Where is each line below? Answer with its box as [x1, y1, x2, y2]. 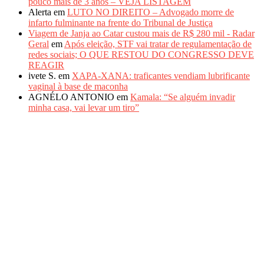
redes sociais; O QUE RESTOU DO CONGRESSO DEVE [28, 49, 254, 60]
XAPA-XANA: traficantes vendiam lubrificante [72, 71, 250, 81]
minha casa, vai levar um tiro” [28, 103, 139, 113]
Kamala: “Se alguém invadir [130, 92, 235, 103]
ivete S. [28, 71, 56, 81]
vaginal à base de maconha [28, 81, 128, 92]
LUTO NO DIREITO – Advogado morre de [67, 7, 234, 18]
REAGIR [28, 60, 64, 71]
